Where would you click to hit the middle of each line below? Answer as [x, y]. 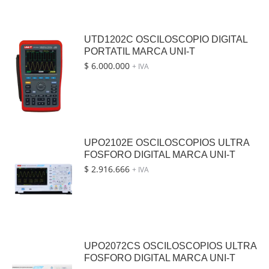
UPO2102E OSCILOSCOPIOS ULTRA [167, 143]
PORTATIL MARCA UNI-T [140, 51]
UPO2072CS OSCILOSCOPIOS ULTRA [170, 246]
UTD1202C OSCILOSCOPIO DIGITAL [166, 39]
